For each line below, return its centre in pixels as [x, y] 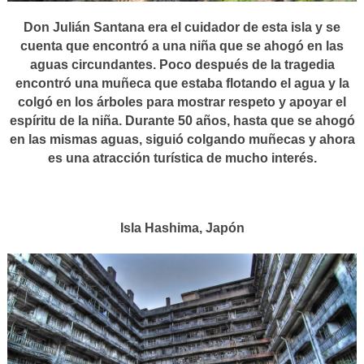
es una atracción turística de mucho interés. [182, 158]
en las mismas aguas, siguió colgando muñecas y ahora [182, 140]
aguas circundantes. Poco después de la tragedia [182, 65]
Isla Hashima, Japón [182, 228]
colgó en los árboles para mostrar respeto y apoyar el [182, 102]
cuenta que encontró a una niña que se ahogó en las [182, 46]
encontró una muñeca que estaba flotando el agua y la [182, 84]
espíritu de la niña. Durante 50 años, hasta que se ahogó [182, 121]
